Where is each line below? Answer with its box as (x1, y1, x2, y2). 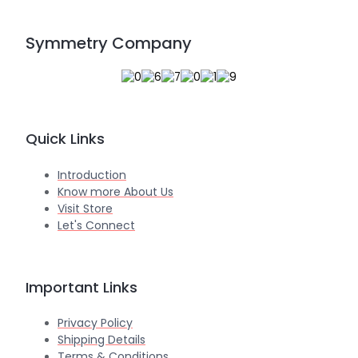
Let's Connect (58, 217, 135, 233)
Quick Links (26, 129, 105, 149)
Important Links (26, 276, 137, 297)
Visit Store (58, 200, 113, 217)
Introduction (58, 166, 126, 183)
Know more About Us (58, 183, 173, 200)
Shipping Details (58, 331, 145, 348)
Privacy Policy (58, 314, 133, 331)
